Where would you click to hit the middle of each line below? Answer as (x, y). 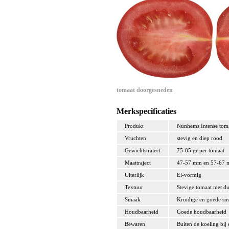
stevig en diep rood (200, 138)
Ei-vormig (189, 175)
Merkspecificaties (146, 111)
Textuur (134, 187)
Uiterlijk (134, 175)
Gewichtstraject (143, 151)
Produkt (134, 126)
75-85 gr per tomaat (201, 151)
